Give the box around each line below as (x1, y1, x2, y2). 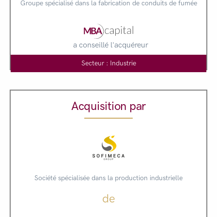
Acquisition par (71, 98, 146, 113)
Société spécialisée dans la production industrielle (34, 173, 183, 182)
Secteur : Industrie (81, 59, 136, 67)
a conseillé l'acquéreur (73, 40, 148, 49)
